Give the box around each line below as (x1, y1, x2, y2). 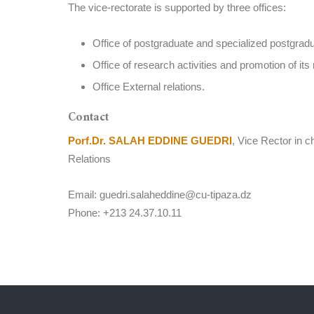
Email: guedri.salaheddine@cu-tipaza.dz (68, 189, 252, 200)
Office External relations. (93, 80, 205, 93)
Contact (68, 107, 109, 128)
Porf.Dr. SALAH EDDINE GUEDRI (68, 135, 232, 146)
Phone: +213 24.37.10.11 (68, 207, 182, 219)
